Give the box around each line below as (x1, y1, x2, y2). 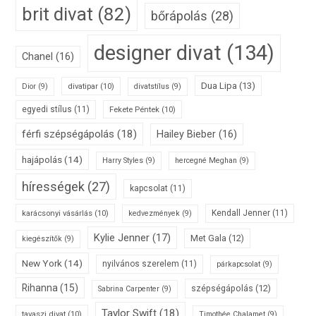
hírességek (22, 179, 85, 195)
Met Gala (190, 233, 227, 244)
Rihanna (22, 282, 59, 294)
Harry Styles (102, 156, 144, 166)
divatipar (68, 81, 99, 92)
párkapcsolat (217, 260, 261, 269)
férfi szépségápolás (22, 128, 115, 141)
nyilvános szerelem (102, 259, 180, 269)
